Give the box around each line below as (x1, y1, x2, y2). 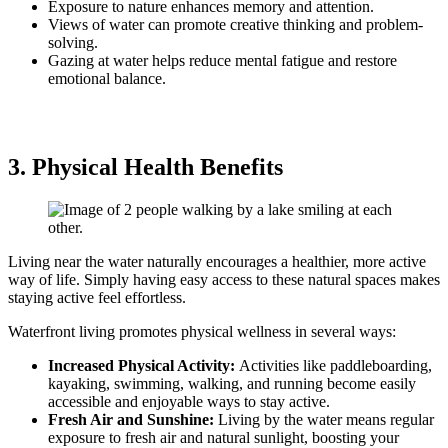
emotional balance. (48, 70, 166, 88)
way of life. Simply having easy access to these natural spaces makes (8, 271, 440, 289)
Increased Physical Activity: (48, 357, 239, 375)
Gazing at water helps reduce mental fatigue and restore (48, 52, 397, 70)
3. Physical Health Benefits (8, 154, 283, 181)
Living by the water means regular (218, 411, 434, 429)
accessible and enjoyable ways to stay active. (48, 393, 330, 411)
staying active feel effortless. (8, 289, 186, 307)
